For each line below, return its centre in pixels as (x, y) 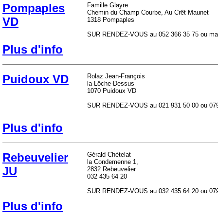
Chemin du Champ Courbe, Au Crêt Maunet (148, 12)
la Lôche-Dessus (111, 83)
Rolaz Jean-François (116, 76)
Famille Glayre (108, 5)
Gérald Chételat (109, 154)
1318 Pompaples (111, 20)
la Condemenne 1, (113, 162)
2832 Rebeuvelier (111, 169)
